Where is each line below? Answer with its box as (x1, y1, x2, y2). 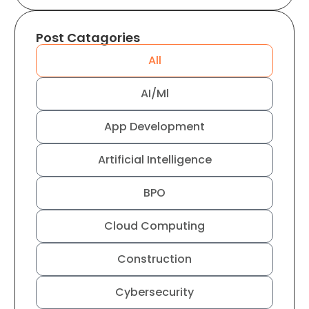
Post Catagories (35, 28, 140, 46)
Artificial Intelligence (97, 151, 212, 168)
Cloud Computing (104, 217, 205, 234)
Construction (117, 250, 192, 267)
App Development (104, 118, 205, 134)
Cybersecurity (115, 283, 194, 300)
